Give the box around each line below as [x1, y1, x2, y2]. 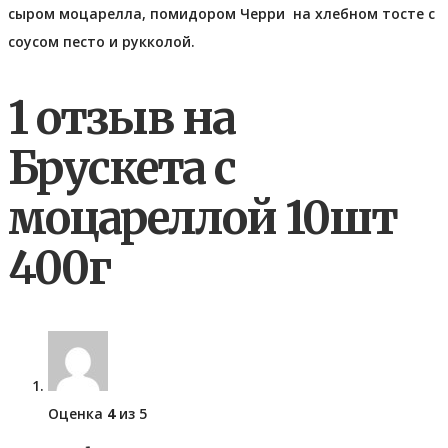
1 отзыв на [8, 90, 235, 147]
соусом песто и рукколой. [8, 31, 195, 51]
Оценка [48, 403, 107, 423]
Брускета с [8, 140, 235, 197]
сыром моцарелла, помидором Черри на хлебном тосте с [8, 3, 435, 23]
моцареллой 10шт [8, 190, 397, 247]
